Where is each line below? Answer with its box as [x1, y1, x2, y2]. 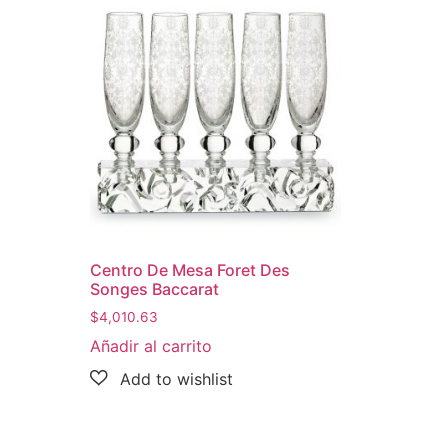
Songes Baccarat [90, 279, 220, 300]
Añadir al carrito [90, 336, 213, 357]
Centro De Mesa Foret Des [90, 260, 291, 281]
